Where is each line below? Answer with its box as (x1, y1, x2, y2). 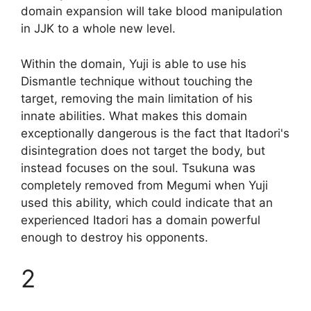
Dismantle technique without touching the (21, 74, 253, 88)
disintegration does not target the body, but (21, 143, 265, 158)
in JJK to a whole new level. (21, 22, 176, 36)
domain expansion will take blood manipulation (21, 4, 283, 19)
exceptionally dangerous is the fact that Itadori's (21, 126, 289, 140)
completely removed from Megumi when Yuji (21, 178, 268, 192)
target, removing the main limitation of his (21, 91, 253, 106)
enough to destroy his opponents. (21, 230, 208, 244)
